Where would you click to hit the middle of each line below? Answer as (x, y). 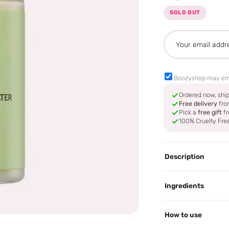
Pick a (189, 112)
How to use (184, 214)
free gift (210, 112)
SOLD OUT (185, 12)
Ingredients (185, 185)
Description (185, 156)
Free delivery (198, 103)
